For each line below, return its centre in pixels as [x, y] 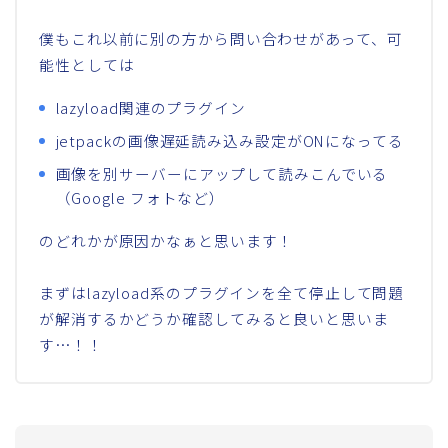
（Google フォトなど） [140, 197]
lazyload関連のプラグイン [150, 107]
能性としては [87, 64]
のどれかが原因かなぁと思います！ [166, 240]
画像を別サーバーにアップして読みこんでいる [222, 173]
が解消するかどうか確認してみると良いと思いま [214, 318]
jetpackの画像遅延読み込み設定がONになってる [229, 140]
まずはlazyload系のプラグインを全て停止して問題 [222, 292]
